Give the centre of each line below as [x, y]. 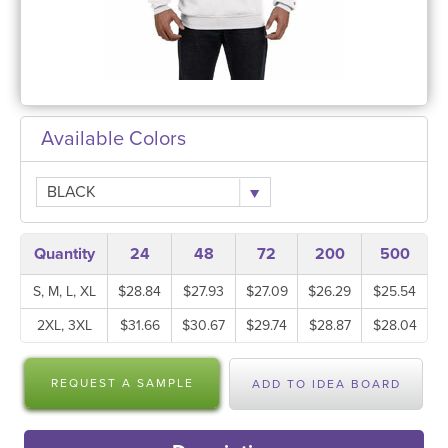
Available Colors [113, 139]
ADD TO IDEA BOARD [326, 384]
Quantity [64, 254]
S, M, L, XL [64, 291]
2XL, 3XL [64, 325]
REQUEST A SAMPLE [122, 383]
